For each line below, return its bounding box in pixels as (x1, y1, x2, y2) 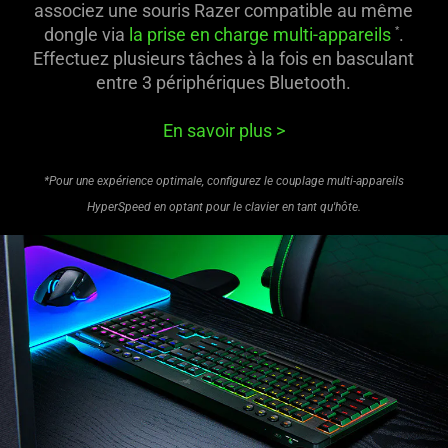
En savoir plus (162, 119, 276, 141)
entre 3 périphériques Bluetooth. (96, 71, 352, 93)
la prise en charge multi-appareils (128, 23, 391, 45)
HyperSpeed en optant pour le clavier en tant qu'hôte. (86, 199, 361, 214)
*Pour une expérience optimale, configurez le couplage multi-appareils (43, 173, 404, 188)
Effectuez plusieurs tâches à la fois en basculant (33, 47, 415, 69)
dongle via (43, 23, 129, 45)
